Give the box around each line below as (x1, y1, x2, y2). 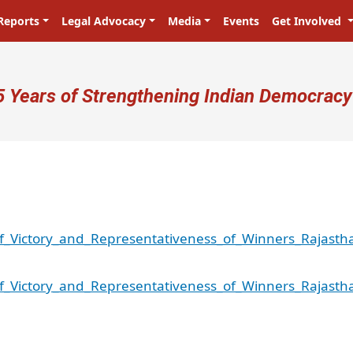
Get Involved (271, 13, 344, 28)
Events (222, 13, 259, 28)
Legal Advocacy (61, 13, 147, 28)
